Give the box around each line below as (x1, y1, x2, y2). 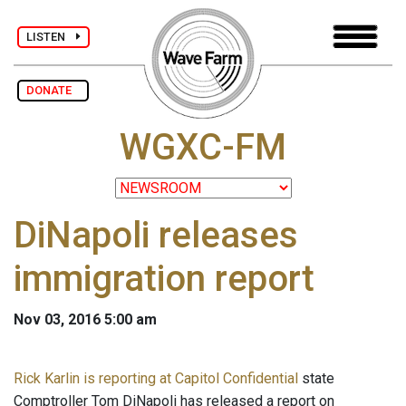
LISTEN (26, 29, 76, 43)
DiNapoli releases (14, 214, 298, 257)
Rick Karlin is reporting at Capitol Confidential (14, 370, 298, 388)
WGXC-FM (120, 126, 286, 169)
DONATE (26, 83, 80, 97)
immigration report (14, 257, 314, 301)
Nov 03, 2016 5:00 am (14, 311, 157, 329)
